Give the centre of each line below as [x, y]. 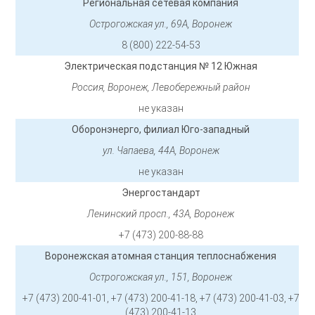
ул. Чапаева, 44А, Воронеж [161, 151]
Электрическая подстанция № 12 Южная [161, 66]
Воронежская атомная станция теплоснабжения [161, 256]
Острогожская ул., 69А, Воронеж [161, 24]
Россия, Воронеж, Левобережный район [161, 88]
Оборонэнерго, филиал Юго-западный [161, 130]
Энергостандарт [161, 193]
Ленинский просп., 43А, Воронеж [161, 214]
